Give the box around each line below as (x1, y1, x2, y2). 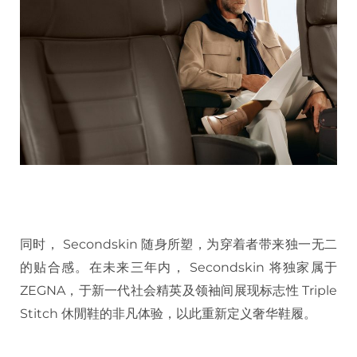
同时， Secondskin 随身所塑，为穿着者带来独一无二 (20, 237, 337, 253)
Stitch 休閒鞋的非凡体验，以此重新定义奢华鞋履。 (20, 306, 316, 322)
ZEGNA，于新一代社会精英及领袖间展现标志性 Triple (20, 283, 337, 299)
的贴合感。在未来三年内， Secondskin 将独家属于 (20, 260, 337, 276)
